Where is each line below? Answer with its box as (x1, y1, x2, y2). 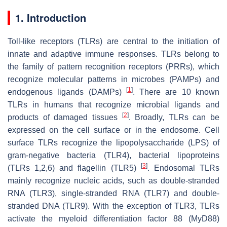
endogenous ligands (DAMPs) (8, 87, 126, 96)
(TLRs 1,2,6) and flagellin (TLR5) (8, 163, 141, 172)
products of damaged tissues (8, 112, 122, 122)
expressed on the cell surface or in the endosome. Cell (8, 125, 219, 134)
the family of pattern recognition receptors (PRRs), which (8, 62, 219, 71)
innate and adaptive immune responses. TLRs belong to (8, 49, 219, 58)
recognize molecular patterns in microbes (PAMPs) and (8, 74, 219, 84)
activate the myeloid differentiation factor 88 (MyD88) (8, 214, 219, 223)
